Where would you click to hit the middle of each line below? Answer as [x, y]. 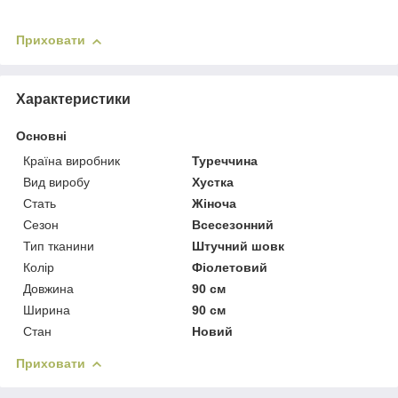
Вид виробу [56, 182]
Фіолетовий [230, 267]
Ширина [47, 310]
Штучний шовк [239, 246]
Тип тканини [59, 246]
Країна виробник [72, 160]
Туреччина [225, 160]
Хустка [213, 182]
